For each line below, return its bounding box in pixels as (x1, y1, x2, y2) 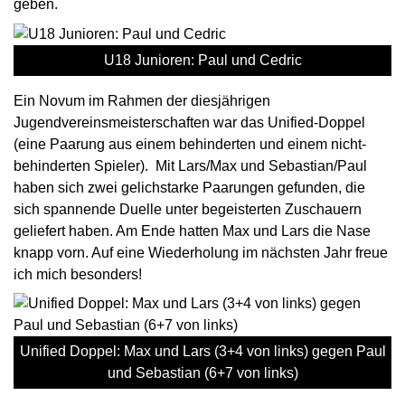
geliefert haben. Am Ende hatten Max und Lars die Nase (14, 223, 371, 240)
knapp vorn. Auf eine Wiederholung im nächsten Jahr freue (14, 245, 388, 261)
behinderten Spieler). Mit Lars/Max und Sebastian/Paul (14, 158, 367, 174)
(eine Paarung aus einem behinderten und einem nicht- (14, 137, 366, 153)
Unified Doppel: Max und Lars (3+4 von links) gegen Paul (19, 344, 386, 360)
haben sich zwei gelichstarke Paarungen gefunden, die (14, 180, 365, 196)
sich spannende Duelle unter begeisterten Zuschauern (14, 202, 362, 218)
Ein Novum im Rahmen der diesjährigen (14, 93, 270, 109)
